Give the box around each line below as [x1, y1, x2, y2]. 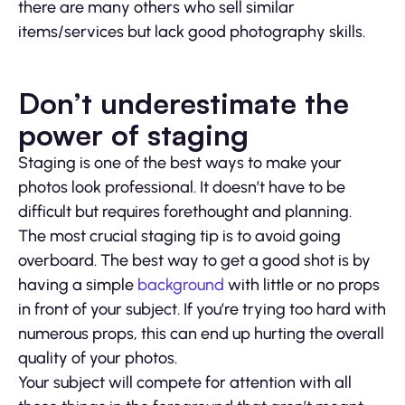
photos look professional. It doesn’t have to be [18, 177, 345, 198]
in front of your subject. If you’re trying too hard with [18, 299, 386, 320]
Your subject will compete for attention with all [18, 372, 352, 393]
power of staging [18, 117, 249, 154]
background [137, 275, 224, 296]
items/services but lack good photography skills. [18, 22, 365, 42]
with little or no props [224, 275, 380, 296]
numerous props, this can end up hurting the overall [18, 324, 384, 344]
